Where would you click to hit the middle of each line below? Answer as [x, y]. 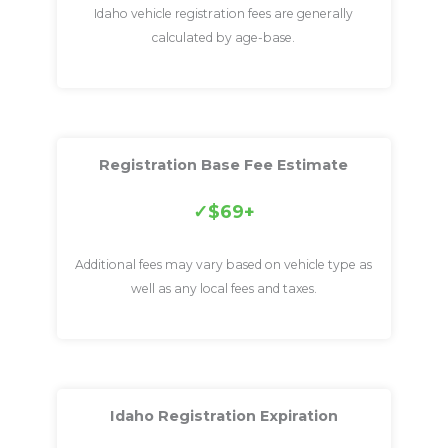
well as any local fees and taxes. [223, 289]
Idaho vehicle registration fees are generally [224, 13]
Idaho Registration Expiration [223, 416]
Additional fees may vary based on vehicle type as [224, 265]
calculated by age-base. [224, 37]
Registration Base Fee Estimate [224, 164]
